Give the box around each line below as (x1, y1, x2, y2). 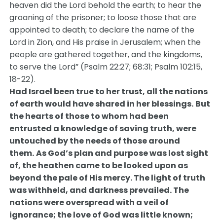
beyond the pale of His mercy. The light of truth (9, 172, 206, 184)
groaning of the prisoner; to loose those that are (9, 12, 197, 23)
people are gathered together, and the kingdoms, (9, 49, 203, 60)
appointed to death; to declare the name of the (9, 24, 195, 36)
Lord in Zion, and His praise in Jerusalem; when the (9, 37, 201, 48)
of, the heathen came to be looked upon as (9, 160, 188, 171)
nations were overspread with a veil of (9, 197, 169, 208)
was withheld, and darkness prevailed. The (9, 184, 189, 196)
